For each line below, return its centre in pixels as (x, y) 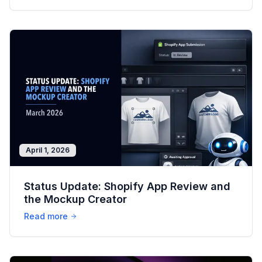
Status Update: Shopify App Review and (127, 187)
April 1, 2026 (48, 150)
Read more (46, 216)
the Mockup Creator (75, 199)
